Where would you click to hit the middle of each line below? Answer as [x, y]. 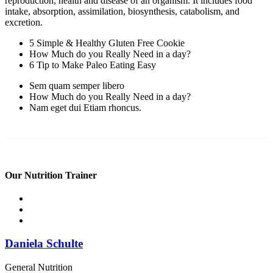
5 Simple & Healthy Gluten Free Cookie [107, 43]
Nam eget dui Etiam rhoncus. [85, 108]
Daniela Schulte [44, 244]
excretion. [24, 23]
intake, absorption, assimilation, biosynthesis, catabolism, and [122, 12]
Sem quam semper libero [77, 86]
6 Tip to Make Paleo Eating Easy [93, 65]
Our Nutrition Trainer [51, 175]
